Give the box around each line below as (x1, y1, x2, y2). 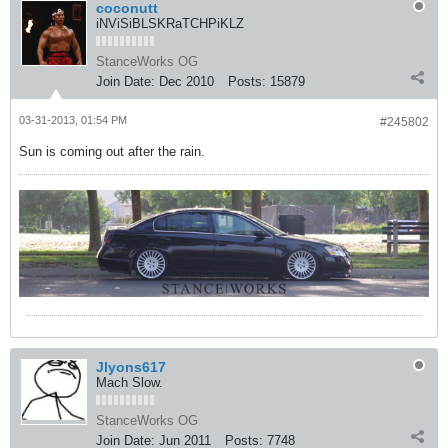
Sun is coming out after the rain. (19, 144, 205, 160)
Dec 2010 (159, 74, 214, 90)
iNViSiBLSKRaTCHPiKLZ (96, 16, 244, 32)
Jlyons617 (96, 359, 166, 376)
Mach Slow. (96, 375, 163, 391)
